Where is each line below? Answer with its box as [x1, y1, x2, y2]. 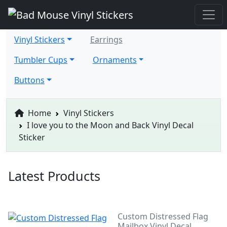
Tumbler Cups [14, 54, 67, 65]
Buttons [14, 74, 45, 86]
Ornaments [92, 54, 137, 65]
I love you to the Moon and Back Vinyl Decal [27, 119, 194, 131]
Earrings [90, 33, 123, 45]
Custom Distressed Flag [118, 210, 209, 222]
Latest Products [8, 167, 100, 184]
